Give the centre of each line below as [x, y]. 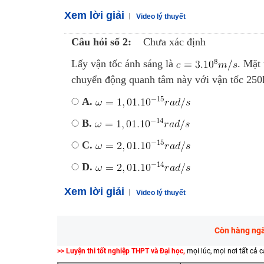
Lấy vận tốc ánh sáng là [123, 64]
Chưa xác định [174, 42]
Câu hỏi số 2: [101, 42]
